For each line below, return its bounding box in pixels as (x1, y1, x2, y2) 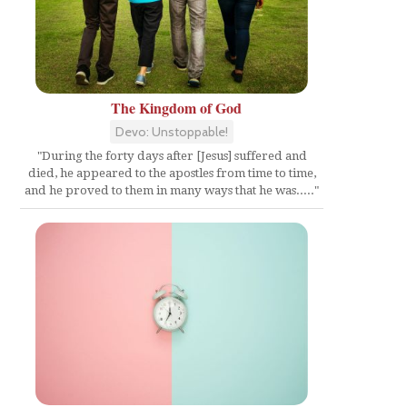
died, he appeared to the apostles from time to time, (27, 166, 316, 181)
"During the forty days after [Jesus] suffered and (36, 149, 307, 164)
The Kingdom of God (111, 97, 242, 119)
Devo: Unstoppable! (115, 124, 228, 141)
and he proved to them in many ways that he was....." (25, 184, 319, 198)
